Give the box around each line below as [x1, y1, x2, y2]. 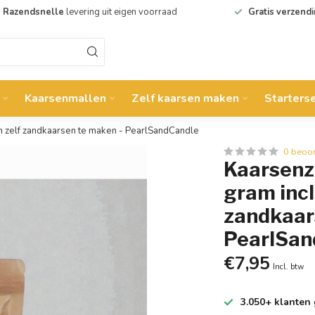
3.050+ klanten [240, 295, 311, 309]
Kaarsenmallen [25, 91, 106, 106]
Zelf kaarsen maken [131, 91, 239, 106]
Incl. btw [273, 262, 304, 272]
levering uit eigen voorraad [63, 6, 177, 18]
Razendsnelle [2, 6, 64, 18]
